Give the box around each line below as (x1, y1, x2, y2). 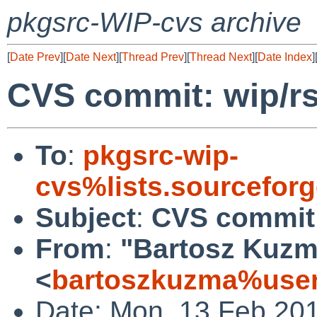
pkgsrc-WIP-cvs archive (7, 7, 301, 38)
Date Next (66, 51, 116, 63)
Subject (35, 202, 136, 233)
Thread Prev (122, 51, 184, 63)
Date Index (258, 51, 312, 63)
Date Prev (10, 51, 60, 63)
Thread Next (190, 51, 252, 63)
